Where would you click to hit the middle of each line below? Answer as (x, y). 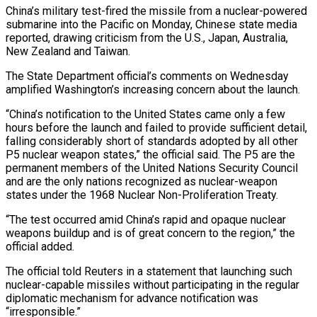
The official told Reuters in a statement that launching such (149, 271)
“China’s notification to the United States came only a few (145, 114)
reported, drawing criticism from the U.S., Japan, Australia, (147, 38)
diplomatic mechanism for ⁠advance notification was (132, 298)
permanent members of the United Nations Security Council (152, 168)
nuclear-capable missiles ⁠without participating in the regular (152, 284)
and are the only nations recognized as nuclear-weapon (142, 181)
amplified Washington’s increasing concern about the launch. (153, 89)
